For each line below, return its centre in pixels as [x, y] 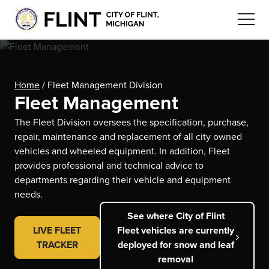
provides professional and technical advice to [109, 166]
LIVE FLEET [57, 230]
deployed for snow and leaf [176, 245]
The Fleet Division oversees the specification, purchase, [131, 123]
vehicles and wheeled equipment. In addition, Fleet [122, 152]
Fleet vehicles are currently [176, 230]
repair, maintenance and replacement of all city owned [128, 137]
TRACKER [57, 245]
